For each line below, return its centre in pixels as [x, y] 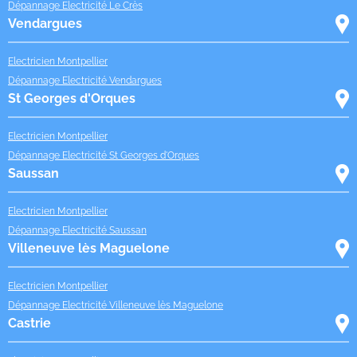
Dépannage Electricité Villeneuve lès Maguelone [116, 305]
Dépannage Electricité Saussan [77, 230]
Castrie [29, 323]
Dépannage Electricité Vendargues [85, 80]
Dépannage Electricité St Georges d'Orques [104, 155]
